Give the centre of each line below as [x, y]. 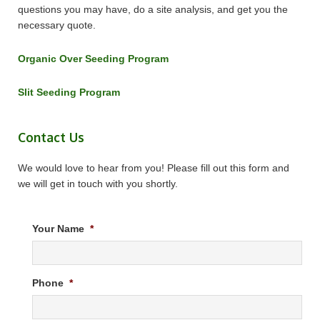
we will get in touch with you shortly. [98, 184]
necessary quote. [57, 25]
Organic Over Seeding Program [93, 59]
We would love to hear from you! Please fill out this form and [154, 168]
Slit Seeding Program [69, 92]
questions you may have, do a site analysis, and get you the [153, 10]
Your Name [58, 229]
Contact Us [51, 137]
